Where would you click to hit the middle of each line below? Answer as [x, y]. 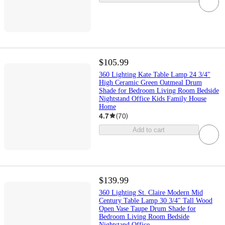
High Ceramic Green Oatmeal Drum [150, 82]
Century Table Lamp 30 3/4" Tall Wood [155, 201]
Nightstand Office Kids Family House [152, 98]
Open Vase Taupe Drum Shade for [147, 209]
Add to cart [149, 130]
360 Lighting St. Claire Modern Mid [151, 193]
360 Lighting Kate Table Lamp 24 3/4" [154, 74]
